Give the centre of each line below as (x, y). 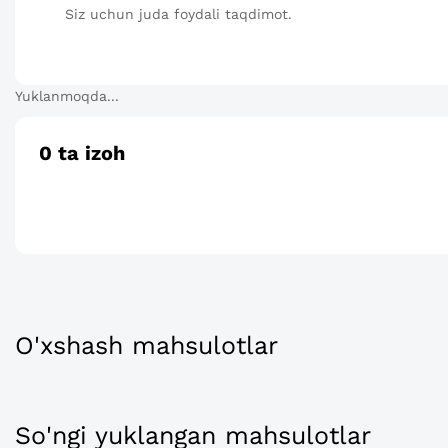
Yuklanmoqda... (67, 96)
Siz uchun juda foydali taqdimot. (178, 14)
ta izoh (88, 153)
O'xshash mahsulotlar (146, 345)
